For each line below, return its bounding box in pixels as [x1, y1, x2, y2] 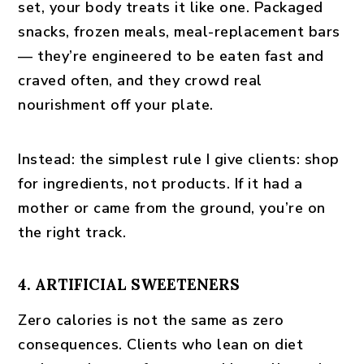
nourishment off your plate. [18, 95, 214, 115]
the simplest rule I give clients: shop [75, 149, 340, 169]
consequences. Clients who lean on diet [18, 335, 304, 354]
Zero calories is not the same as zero [18, 310, 284, 330]
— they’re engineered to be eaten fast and [18, 46, 324, 66]
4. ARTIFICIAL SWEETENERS [18, 275, 240, 294]
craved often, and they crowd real [18, 71, 262, 90]
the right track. [18, 223, 127, 242]
